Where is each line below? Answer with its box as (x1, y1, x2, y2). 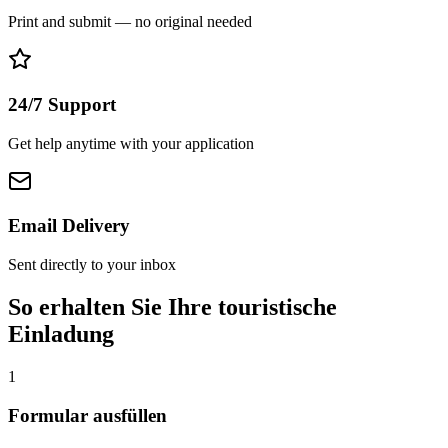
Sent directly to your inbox (8, 256, 176, 274)
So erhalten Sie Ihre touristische (8, 293, 337, 320)
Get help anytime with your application (8, 134, 254, 152)
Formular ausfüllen (8, 404, 167, 426)
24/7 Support (8, 93, 116, 115)
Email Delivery (8, 215, 130, 237)
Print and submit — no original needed (8, 13, 252, 31)
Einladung (8, 320, 114, 347)
